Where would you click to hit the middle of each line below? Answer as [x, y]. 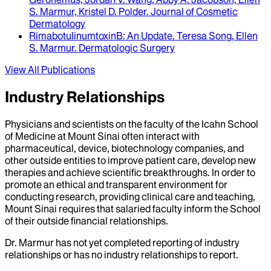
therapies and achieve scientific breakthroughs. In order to [130, 173]
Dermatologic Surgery [127, 47]
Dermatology [57, 23]
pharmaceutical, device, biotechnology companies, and [124, 149]
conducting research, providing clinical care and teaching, [130, 197]
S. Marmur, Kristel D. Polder [88, 11]
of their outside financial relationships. [87, 221]
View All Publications [50, 69]
